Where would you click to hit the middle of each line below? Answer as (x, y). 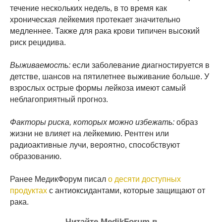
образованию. (36, 156)
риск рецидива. (38, 42)
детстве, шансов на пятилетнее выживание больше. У (110, 76)
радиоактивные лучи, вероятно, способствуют (95, 145)
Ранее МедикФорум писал (59, 179)
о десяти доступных (144, 179)
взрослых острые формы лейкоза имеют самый (98, 88)
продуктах (28, 190)
